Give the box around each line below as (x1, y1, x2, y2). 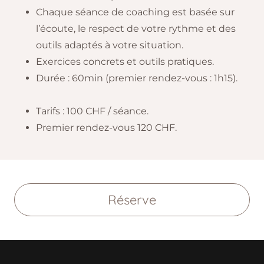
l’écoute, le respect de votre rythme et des (35, 23, 236, 34)
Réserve (108, 192, 156, 208)
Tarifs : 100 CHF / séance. (35, 105, 148, 117)
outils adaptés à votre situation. (35, 39, 183, 51)
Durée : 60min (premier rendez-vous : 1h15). (35, 72, 237, 84)
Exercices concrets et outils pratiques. (35, 56, 214, 67)
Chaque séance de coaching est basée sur (35, 6, 235, 18)
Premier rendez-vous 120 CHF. (35, 122, 177, 133)
